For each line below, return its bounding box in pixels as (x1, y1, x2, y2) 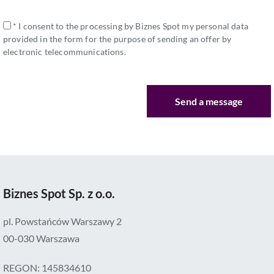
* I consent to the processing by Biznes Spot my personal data (13, 21, 248, 32)
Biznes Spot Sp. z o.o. (3, 186, 115, 201)
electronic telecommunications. (3, 46, 126, 57)
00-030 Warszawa (3, 232, 80, 245)
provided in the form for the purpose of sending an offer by (3, 34, 232, 45)
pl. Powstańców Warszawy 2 (3, 215, 122, 228)
